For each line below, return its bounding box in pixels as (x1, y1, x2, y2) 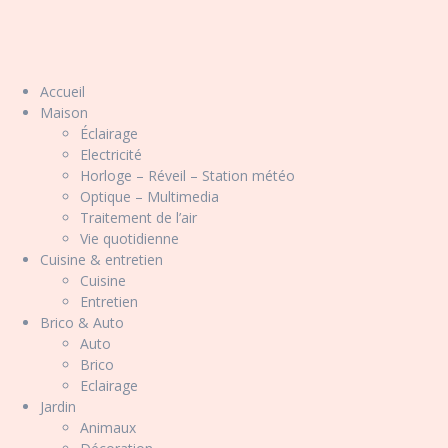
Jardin (40, 397, 76, 416)
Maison (40, 103, 88, 122)
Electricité (80, 145, 142, 164)
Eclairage (80, 376, 138, 395)
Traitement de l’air (80, 208, 197, 227)
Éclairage (80, 124, 138, 143)
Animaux (80, 418, 136, 437)
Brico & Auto (40, 313, 124, 332)
